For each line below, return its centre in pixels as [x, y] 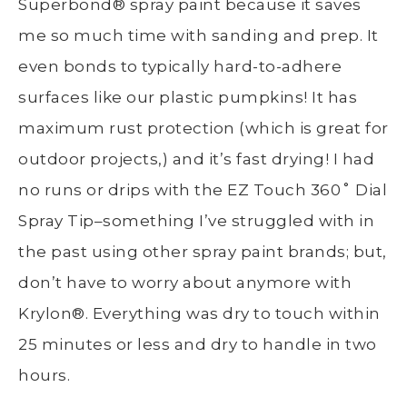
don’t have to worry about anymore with [185, 282]
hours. [44, 375]
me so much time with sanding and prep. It [199, 35]
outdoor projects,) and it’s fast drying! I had [196, 159]
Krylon [45, 313]
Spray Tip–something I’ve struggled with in [196, 220]
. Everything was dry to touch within [233, 313]
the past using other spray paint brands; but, [203, 251]
